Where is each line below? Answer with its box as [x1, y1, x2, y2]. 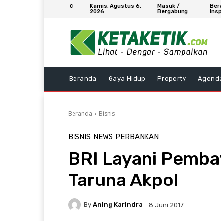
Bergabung [157, 8, 188, 15]
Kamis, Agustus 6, [90, 3, 141, 9]
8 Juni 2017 [149, 201, 184, 209]
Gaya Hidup [108, 74, 146, 82]
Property [157, 74, 186, 82]
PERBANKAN [115, 132, 159, 141]
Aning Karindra [93, 201, 143, 209]
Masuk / [157, 3, 180, 9]
